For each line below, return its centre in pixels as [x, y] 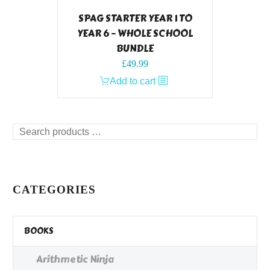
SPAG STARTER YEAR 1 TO [135, 19]
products [30, 146]
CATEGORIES [54, 190]
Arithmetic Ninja [75, 260]
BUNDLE [135, 49]
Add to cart [133, 81]
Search [27, 131]
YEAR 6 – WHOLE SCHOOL [135, 34]
